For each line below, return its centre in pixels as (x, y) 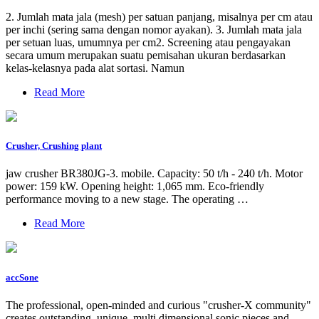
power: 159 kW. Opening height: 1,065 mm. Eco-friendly (135, 187)
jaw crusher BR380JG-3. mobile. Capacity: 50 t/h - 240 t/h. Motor (154, 174)
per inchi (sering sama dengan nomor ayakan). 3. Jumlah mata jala (154, 30)
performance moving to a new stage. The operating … (127, 199)
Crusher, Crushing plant (54, 146)
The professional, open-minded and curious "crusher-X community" (158, 305)
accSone (22, 277)
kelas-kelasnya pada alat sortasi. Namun (95, 68)
